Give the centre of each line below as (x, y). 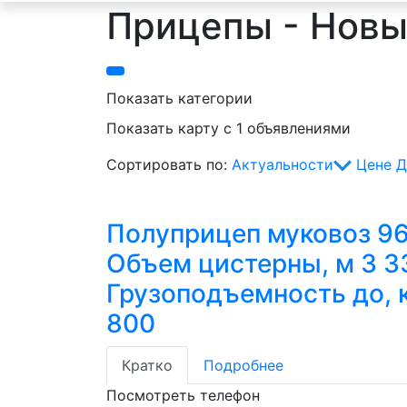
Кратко (147, 365)
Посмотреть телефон (183, 395)
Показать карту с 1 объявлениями (228, 128)
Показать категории (179, 98)
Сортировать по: (169, 164)
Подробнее (243, 365)
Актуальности (283, 164)
